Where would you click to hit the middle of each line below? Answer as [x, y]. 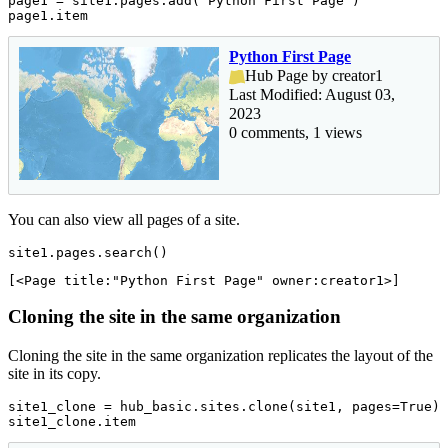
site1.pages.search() [88, 252]
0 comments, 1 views [295, 132]
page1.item [48, 15]
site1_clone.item [72, 422]
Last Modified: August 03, [312, 94]
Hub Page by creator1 [314, 75]
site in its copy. [54, 374]
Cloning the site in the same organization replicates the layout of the [220, 356]
